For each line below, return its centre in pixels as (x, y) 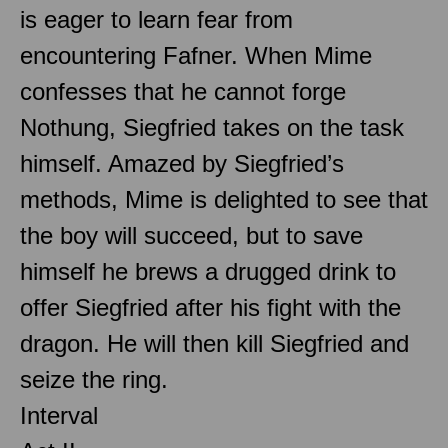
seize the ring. (94, 379)
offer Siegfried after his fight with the (210, 307)
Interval (59, 415)
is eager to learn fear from (156, 19)
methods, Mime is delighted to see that (224, 199)
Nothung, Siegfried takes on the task (212, 127)
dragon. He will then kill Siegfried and (214, 343)
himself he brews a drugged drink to (208, 271)
